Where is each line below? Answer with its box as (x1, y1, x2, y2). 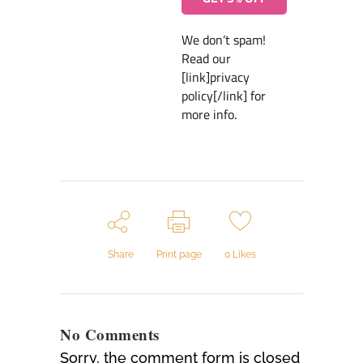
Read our (181, 46, 231, 71)
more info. (181, 102, 237, 127)
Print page (156, 249, 202, 261)
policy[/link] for (181, 83, 266, 109)
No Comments (60, 323, 160, 346)
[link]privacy (181, 65, 250, 90)
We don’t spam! (181, 28, 266, 53)
